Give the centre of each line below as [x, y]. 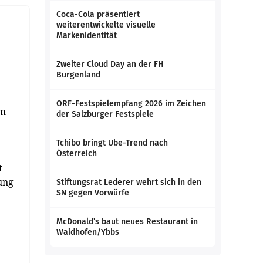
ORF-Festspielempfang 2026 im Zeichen [131, 104]
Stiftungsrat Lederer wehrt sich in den [129, 182]
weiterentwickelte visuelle [106, 25]
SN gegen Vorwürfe [93, 193]
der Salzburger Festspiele [105, 114]
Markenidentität [87, 36]
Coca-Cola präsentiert [98, 14]
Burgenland [78, 75]
